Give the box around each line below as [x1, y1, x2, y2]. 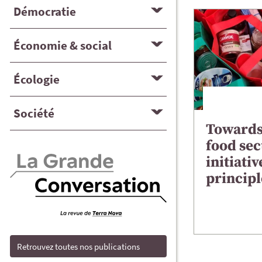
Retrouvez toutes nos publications [17, 240, 140, 252]
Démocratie [13, 3, 76, 19]
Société [13, 105, 54, 121]
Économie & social [13, 37, 112, 53]
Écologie [13, 71, 60, 87]
